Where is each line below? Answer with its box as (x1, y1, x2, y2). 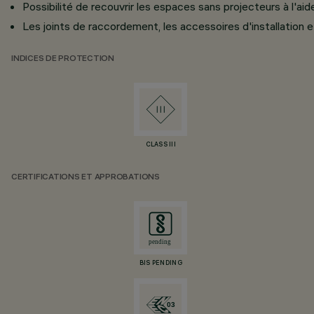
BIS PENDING (139, 260, 182, 267)
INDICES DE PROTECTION (11, 55, 114, 64)
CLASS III (145, 142, 177, 149)
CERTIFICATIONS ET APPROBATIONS (11, 173, 160, 182)
